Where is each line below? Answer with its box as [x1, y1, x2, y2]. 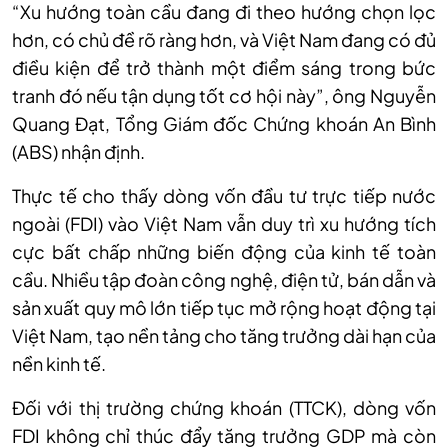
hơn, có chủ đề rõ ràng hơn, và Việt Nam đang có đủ [12, 28, 436, 52]
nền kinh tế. [12, 352, 106, 376]
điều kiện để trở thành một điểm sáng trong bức [12, 56, 436, 80]
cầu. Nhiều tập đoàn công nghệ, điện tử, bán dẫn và [12, 268, 436, 292]
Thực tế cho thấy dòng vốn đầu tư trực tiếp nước [12, 184, 436, 208]
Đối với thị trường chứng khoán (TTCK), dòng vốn [12, 396, 436, 420]
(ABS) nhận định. [12, 140, 145, 164]
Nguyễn [370, 84, 437, 108]
